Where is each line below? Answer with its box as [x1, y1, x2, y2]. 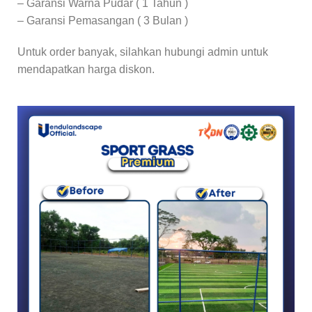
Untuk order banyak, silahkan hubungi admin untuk [17, 46, 268, 58]
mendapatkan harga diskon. [17, 63, 155, 75]
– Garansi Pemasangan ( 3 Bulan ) [17, 15, 188, 26]
